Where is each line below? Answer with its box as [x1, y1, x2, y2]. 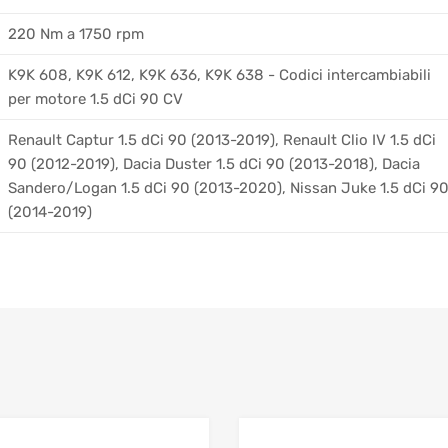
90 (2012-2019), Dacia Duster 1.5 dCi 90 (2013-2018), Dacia [8, 155, 420, 174]
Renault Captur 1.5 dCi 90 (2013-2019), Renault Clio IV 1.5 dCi [8, 131, 436, 150]
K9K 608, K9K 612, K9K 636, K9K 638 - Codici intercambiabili [8, 66, 431, 85]
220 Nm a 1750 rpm [8, 25, 144, 44]
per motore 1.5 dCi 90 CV [8, 90, 183, 109]
